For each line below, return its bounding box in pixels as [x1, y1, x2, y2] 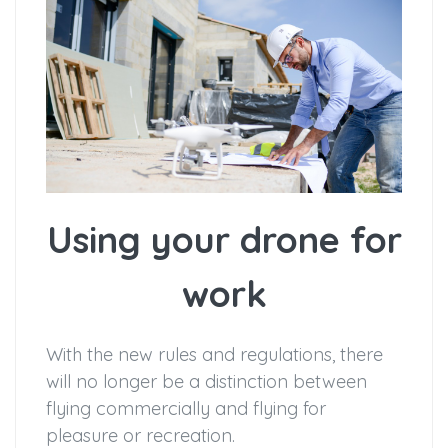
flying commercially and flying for [46, 397, 326, 421]
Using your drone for [46, 217, 402, 263]
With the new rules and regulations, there [46, 343, 383, 367]
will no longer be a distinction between [46, 370, 367, 394]
